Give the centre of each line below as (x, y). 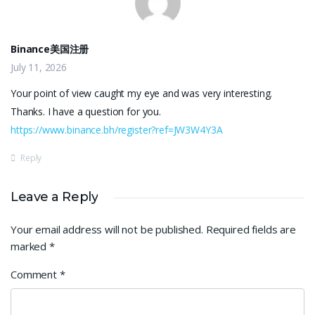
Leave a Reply (54, 197)
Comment (35, 274)
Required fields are (251, 229)
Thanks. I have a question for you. (86, 111)
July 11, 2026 (39, 67)
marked (30, 246)
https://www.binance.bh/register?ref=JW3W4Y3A (117, 130)
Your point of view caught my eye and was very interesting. (142, 93)
